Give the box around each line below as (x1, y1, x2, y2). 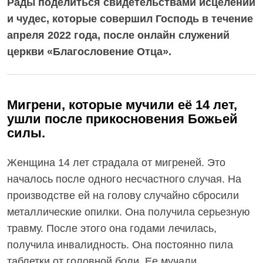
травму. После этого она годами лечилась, (7, 222, 217, 234)
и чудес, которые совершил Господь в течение (7, 13, 253, 25)
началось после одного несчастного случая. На (7, 173, 241, 185)
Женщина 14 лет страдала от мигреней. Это (7, 157, 225, 168)
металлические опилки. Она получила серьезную (7, 206, 250, 218)
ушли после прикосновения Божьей (7, 112, 238, 126)
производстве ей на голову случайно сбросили (7, 190, 239, 201)
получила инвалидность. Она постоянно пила (7, 239, 233, 251)
